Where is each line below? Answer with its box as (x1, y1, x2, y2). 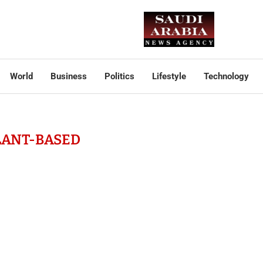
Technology (203, 71, 249, 82)
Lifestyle (151, 71, 186, 82)
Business (50, 71, 87, 82)
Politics (104, 71, 134, 82)
